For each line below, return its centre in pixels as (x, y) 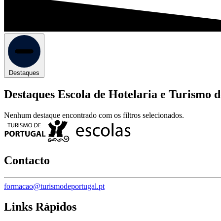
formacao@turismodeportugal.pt (54, 186)
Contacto (27, 160)
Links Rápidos (40, 207)
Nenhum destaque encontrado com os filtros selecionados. (94, 115)
